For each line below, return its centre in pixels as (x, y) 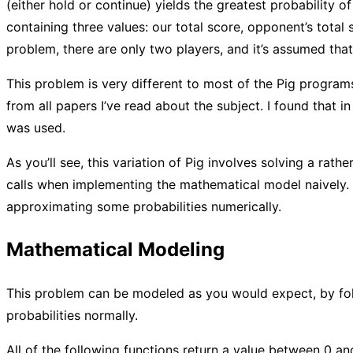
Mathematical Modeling (115, 250)
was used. (36, 128)
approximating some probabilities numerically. (144, 207)
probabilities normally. (72, 316)
